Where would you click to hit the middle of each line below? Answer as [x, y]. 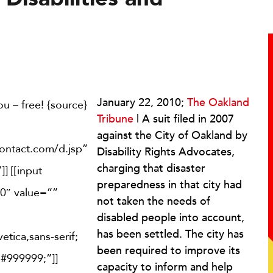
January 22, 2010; [142, 103]
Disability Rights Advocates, [166, 152]
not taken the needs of [154, 201]
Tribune [115, 119]
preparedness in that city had [169, 185]
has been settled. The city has [170, 234]
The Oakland [218, 103]
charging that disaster [151, 168]
